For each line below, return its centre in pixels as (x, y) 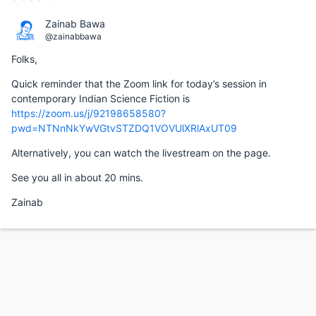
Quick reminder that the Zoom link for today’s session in (139, 83)
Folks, (24, 59)
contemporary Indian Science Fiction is (101, 98)
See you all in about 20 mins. (77, 177)
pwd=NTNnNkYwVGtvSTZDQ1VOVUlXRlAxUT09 (124, 128)
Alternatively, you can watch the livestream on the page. (141, 152)
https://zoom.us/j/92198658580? (89, 113)
